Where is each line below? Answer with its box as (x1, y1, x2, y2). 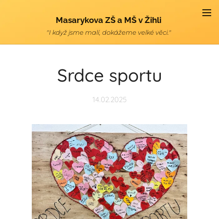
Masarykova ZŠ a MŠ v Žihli (56, 15, 163, 25)
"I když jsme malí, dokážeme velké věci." (46, 28, 173, 36)
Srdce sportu (57, 64, 162, 86)
